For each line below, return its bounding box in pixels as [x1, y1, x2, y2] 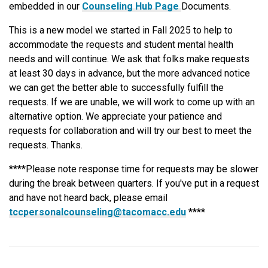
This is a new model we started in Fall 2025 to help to [9, 25, 233, 36]
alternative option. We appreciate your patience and [9, 111, 222, 123]
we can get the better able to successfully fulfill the [9, 82, 224, 94]
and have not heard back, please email [9, 192, 167, 204]
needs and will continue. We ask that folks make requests [9, 53, 249, 65]
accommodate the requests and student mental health [9, 39, 233, 51]
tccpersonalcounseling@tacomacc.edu [9, 206, 186, 218]
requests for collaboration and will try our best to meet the [9, 125, 252, 137]
